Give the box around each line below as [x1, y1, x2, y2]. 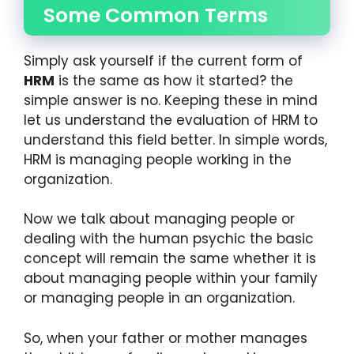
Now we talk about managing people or [24, 209, 295, 229]
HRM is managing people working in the [24, 149, 292, 169]
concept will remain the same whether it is [24, 249, 316, 269]
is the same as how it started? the [55, 70, 293, 90]
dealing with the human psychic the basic [24, 229, 314, 249]
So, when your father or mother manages [24, 328, 307, 348]
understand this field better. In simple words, [24, 130, 327, 149]
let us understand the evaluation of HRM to [24, 110, 318, 130]
